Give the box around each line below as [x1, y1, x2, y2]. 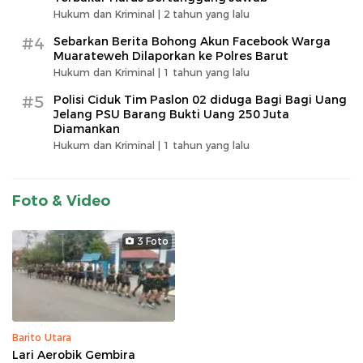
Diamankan [53, 121, 120, 136]
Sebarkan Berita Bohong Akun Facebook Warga [53, 33, 331, 49]
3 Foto [137, 234, 169, 247]
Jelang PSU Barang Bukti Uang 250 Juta [53, 106, 289, 122]
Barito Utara [12, 331, 71, 344]
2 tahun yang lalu [164, 7, 250, 20]
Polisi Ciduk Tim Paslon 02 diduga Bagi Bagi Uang [53, 92, 347, 107]
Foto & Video [12, 191, 110, 210]
